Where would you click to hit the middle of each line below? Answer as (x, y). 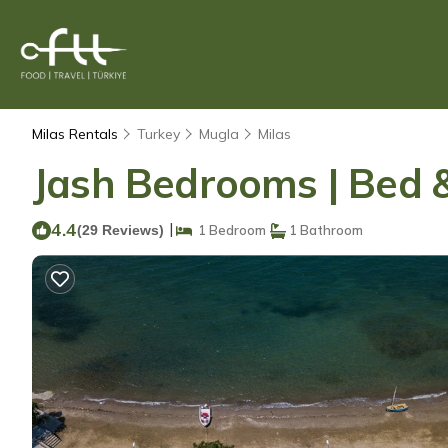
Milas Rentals (77, 134)
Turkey (158, 134)
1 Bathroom (324, 230)
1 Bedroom (229, 230)
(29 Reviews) (120, 230)
